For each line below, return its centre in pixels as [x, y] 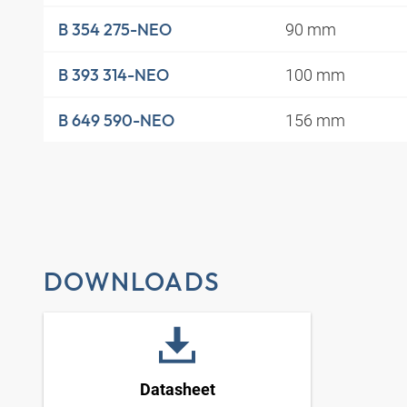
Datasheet [177, 390]
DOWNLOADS [132, 281]
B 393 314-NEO [114, 74]
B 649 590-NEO [116, 120]
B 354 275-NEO [115, 29]
